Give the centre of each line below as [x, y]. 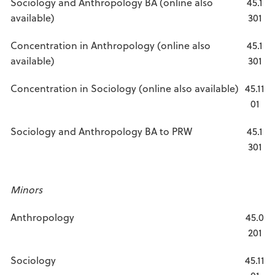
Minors [26, 189]
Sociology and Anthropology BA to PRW [101, 131]
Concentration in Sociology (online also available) [125, 88]
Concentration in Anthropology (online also [110, 45]
